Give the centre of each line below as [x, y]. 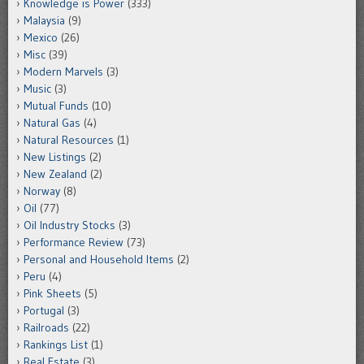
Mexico [41, 38]
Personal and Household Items [99, 260]
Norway [42, 191]
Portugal [44, 311]
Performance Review [74, 243]
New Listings [55, 157]
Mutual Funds [56, 106]
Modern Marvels [63, 72]
